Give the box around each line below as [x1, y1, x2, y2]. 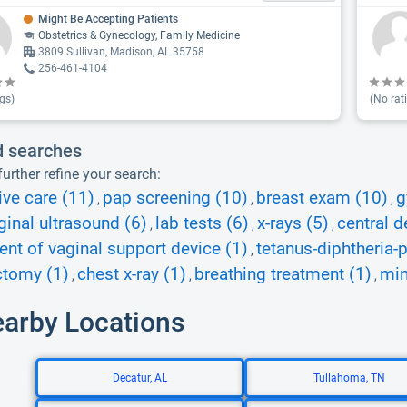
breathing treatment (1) [194, 264, 372, 284]
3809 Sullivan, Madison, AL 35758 [38, 45, 204, 58]
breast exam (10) [256, 188, 388, 208]
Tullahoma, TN [313, 372, 385, 384]
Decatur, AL [113, 372, 167, 384]
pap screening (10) [103, 188, 248, 208]
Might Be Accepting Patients [38, 13, 178, 25]
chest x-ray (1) [77, 264, 186, 284]
